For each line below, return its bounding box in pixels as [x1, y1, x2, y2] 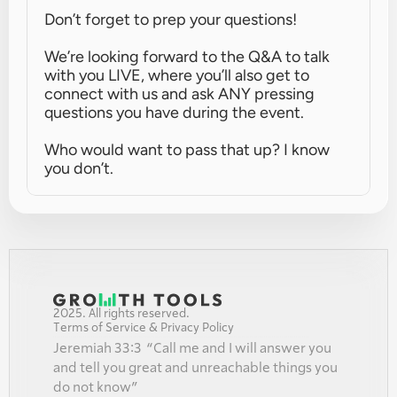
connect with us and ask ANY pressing [44, 84, 315, 104]
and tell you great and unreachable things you [53, 361, 338, 375]
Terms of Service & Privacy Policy [53, 322, 234, 334]
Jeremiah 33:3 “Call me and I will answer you [53, 341, 331, 355]
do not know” [53, 380, 137, 394]
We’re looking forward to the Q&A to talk [44, 47, 330, 66]
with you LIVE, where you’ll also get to [44, 66, 309, 85]
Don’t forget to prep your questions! [44, 10, 297, 29]
